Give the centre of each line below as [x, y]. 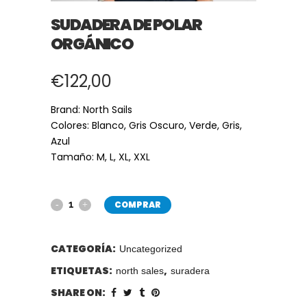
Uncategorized [151, 249]
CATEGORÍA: [84, 249]
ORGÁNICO [92, 44]
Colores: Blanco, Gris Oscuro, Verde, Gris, [146, 125]
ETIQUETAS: [82, 271]
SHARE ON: [78, 293]
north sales [140, 271]
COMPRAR [138, 205]
